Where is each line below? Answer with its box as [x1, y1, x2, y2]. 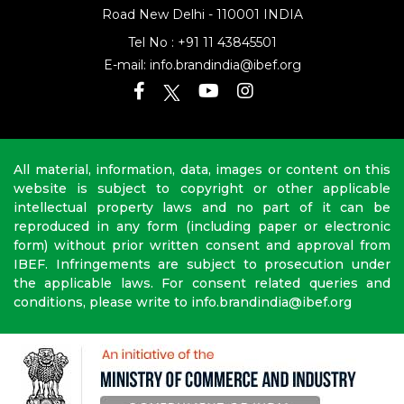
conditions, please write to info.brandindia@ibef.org [14, 303, 352, 320]
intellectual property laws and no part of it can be [14, 208, 390, 225]
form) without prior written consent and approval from [14, 246, 390, 263]
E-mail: [103, 66, 150, 83]
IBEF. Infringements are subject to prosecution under [14, 265, 390, 282]
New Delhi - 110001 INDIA [138, 15, 303, 32]
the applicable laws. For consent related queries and [14, 284, 390, 301]
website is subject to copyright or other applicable [14, 189, 390, 207]
